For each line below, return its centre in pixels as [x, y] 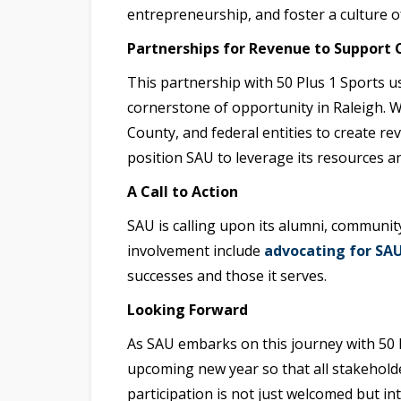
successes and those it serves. [227, 276]
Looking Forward [188, 310]
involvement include [194, 251]
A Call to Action [183, 192]
